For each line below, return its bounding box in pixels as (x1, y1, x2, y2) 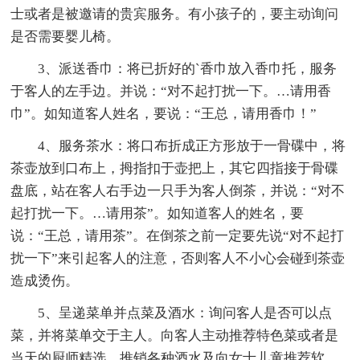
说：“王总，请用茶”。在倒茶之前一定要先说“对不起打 (10, 227, 345, 243)
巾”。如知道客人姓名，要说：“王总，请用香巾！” (10, 105, 317, 121)
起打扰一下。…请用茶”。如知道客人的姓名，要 (10, 205, 305, 221)
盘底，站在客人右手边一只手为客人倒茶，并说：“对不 (10, 182, 346, 198)
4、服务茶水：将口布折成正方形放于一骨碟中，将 (10, 137, 346, 153)
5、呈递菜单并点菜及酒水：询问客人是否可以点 (10, 305, 333, 321)
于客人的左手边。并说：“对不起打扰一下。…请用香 (10, 83, 332, 99)
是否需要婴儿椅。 (10, 28, 121, 44)
